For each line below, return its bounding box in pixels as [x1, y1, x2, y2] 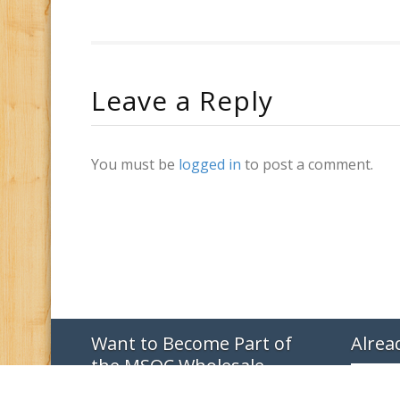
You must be [91, 154, 179, 174]
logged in [179, 154, 241, 174]
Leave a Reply [91, 81, 273, 119]
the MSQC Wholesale [91, 353, 264, 378]
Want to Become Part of [91, 330, 292, 355]
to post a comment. [241, 154, 373, 174]
